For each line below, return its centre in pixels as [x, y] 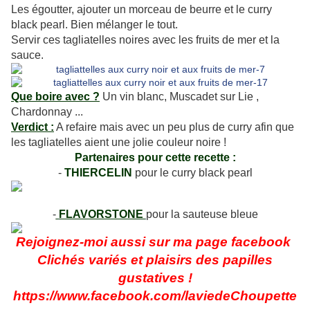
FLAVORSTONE [102, 215]
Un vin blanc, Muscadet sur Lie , [179, 97]
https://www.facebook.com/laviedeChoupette [155, 296]
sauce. [27, 55]
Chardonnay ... [47, 112]
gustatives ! [155, 278]
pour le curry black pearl [193, 173]
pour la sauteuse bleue [202, 215]
